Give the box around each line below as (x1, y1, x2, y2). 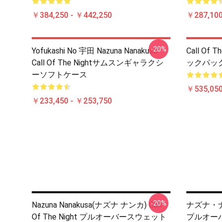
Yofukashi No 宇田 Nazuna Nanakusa (32, 46, 157, 55)
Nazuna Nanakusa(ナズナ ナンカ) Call (32, 200, 162, 210)
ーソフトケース (32, 70, 87, 79)
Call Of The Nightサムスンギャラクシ (32, 58, 164, 67)
